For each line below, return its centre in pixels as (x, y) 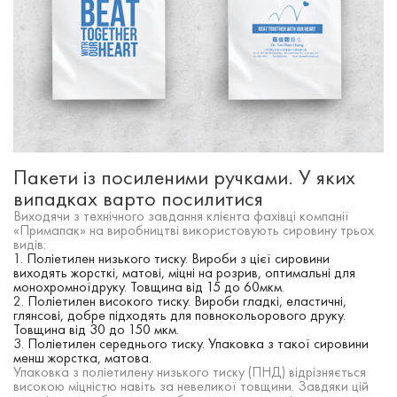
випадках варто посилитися (138, 198)
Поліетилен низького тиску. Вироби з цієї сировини (178, 259)
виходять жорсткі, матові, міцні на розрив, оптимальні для (184, 273)
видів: (30, 245)
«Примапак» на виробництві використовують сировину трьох (194, 230)
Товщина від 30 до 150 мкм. (96, 330)
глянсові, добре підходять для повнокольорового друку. (179, 315)
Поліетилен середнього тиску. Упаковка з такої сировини (198, 344)
